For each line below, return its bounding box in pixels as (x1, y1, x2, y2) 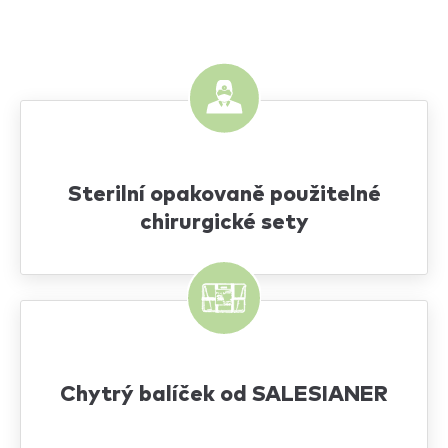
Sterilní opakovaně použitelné (67, 184, 381, 206)
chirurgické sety (139, 212, 309, 234)
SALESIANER (252, 384, 388, 406)
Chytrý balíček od (60, 384, 252, 406)
